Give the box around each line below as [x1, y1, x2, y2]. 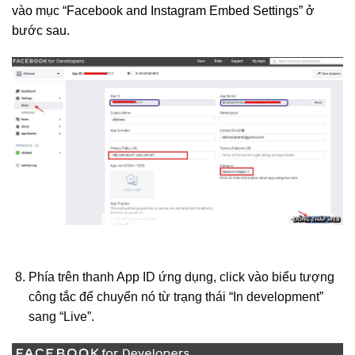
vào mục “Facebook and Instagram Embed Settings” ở [12, 3, 315, 17]
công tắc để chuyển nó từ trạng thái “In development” [28, 289, 323, 303]
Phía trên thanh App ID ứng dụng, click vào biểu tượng [28, 269, 334, 284]
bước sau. [12, 23, 70, 37]
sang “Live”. [28, 309, 94, 323]
